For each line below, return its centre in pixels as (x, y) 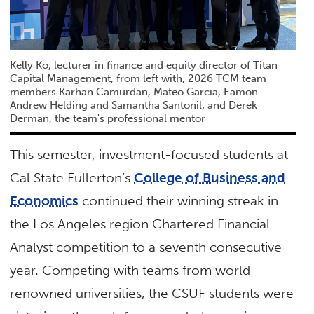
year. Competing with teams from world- (134, 271)
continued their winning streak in (179, 201)
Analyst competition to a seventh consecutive (146, 247)
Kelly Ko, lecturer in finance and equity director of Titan (144, 65)
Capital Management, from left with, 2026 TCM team (138, 78)
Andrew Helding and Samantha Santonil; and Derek (134, 105)
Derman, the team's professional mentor (108, 118)
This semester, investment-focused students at (149, 155)
